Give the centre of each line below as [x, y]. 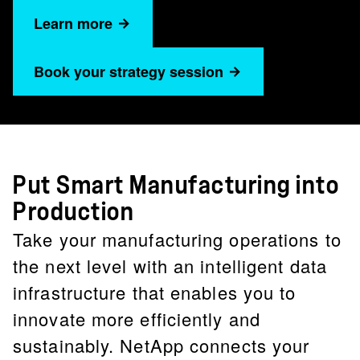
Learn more [73, 23]
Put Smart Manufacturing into [176, 186]
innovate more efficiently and [137, 319]
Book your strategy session [129, 72]
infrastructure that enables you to [155, 292]
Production [74, 212]
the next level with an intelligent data [170, 266]
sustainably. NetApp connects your [162, 345]
